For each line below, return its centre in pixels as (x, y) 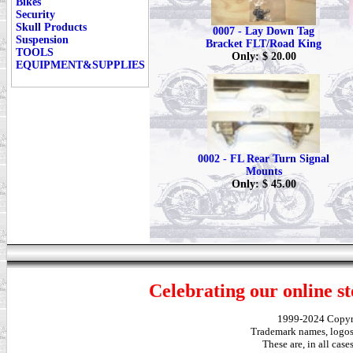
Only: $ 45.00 (264, 184)
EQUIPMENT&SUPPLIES (80, 65)
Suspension (42, 40)
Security (35, 15)
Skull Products (51, 27)
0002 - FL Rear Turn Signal (264, 159)
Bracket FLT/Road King (264, 44)
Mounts (264, 171)
